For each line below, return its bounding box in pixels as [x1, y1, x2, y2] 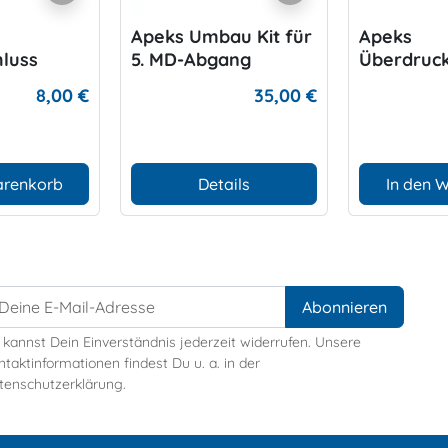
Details [198, 173, 250, 194]
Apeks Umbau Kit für [131, 24, 312, 48]
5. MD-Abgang [131, 47, 251, 71]
